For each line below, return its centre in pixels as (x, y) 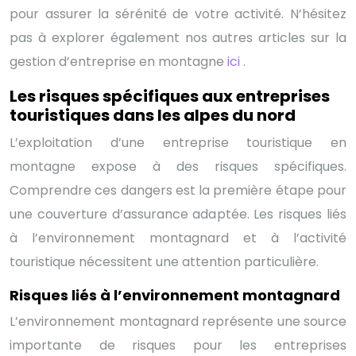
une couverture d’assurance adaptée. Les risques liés (178, 214)
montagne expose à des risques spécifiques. (178, 166)
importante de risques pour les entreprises (178, 345)
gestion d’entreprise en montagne (118, 61)
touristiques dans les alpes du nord (153, 115)
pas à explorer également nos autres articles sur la (178, 37)
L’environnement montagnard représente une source (178, 321)
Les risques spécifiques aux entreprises (170, 96)
